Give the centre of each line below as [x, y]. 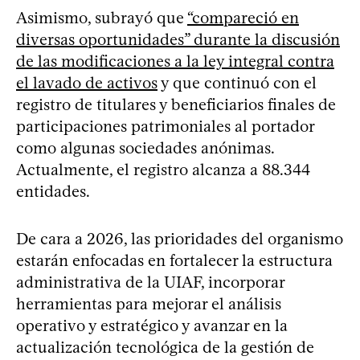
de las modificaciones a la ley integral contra [175, 61]
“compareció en [243, 17]
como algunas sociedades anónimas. [145, 147]
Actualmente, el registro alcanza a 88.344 [163, 169]
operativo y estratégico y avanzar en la [152, 325]
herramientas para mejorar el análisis [149, 303]
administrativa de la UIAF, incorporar [150, 282]
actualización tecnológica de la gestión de [165, 347]
